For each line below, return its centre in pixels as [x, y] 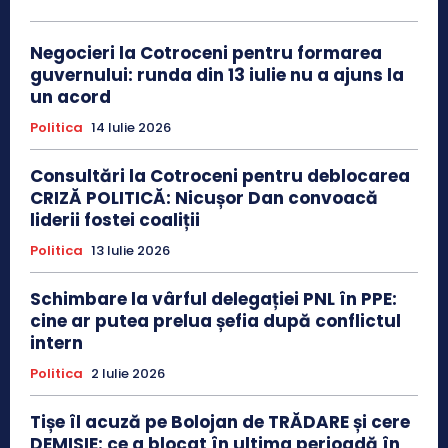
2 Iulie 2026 [128, 374]
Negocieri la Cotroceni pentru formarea [206, 53]
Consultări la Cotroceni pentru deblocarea [220, 176]
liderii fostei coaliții [115, 220]
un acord [70, 97]
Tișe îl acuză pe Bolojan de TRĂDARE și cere [220, 422]
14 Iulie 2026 [131, 128]
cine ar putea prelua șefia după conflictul [215, 321]
